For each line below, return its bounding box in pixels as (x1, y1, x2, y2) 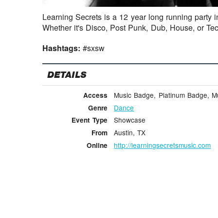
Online (86, 140, 108, 150)
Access (83, 90, 108, 100)
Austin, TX (114, 127, 146, 138)
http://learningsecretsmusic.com (114, 140, 211, 150)
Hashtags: (42, 42, 83, 54)
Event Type (71, 115, 108, 125)
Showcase (114, 115, 146, 125)
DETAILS (47, 69, 87, 80)
